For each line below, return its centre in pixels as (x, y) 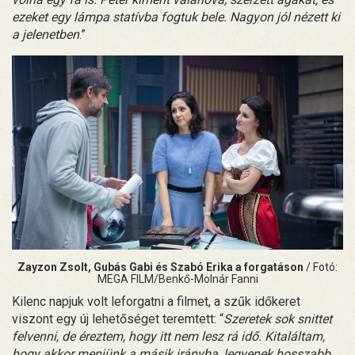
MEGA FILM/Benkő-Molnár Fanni (177, 279)
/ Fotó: (322, 267)
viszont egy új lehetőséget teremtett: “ (118, 319)
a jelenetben (46, 34)
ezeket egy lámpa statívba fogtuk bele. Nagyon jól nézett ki (176, 17)
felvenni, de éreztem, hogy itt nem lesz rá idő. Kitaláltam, (168, 336)
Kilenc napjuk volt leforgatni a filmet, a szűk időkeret (156, 301)
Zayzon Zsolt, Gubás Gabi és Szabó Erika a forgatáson (162, 267)
